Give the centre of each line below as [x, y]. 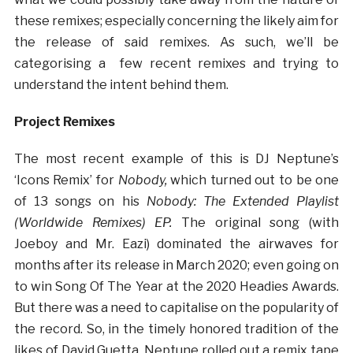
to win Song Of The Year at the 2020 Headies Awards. [176, 286]
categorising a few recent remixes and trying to [176, 63]
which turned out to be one [255, 180]
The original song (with [256, 222]
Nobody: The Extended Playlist [243, 201]
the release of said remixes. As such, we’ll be [176, 42]
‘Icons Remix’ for [66, 180]
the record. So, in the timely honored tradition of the [176, 329]
